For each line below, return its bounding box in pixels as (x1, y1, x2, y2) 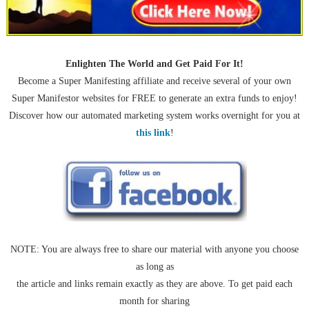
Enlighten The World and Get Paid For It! (66, 58, 243, 69)
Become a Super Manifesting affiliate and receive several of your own (18, 75, 291, 86)
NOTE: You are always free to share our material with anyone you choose (10, 243, 299, 255)
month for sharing (119, 295, 190, 306)
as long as (135, 261, 174, 272)
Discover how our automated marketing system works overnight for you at (9, 110, 300, 121)
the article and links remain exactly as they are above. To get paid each (17, 278, 292, 289)
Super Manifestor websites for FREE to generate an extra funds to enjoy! (12, 92, 297, 103)
